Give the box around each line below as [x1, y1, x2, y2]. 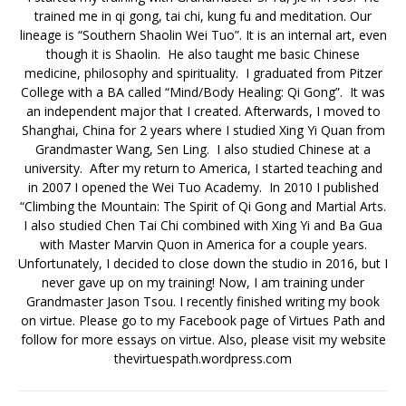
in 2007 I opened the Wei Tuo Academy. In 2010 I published [27, 179, 379, 197]
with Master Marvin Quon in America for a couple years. [39, 236, 367, 254]
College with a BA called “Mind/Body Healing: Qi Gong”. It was [21, 83, 385, 101]
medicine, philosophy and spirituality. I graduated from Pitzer [24, 64, 382, 82]
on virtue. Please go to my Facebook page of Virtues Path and [21, 312, 385, 330]
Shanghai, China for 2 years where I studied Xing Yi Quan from [21, 121, 385, 140]
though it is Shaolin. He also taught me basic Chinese [46, 45, 360, 63]
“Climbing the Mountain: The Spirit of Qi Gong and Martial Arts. [20, 198, 386, 216]
